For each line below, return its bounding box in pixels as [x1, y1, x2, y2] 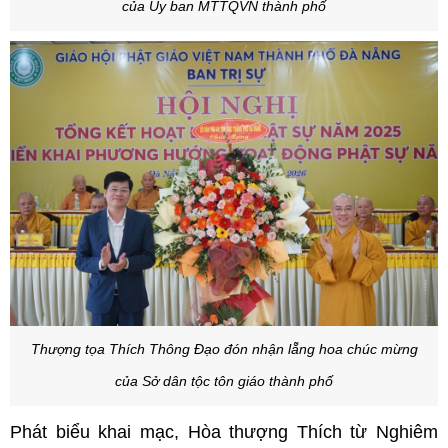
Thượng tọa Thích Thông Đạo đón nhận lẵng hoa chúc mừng [30, 342, 418, 358]
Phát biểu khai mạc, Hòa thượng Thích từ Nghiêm [10, 422, 438, 443]
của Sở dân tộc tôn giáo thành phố [115, 374, 333, 390]
